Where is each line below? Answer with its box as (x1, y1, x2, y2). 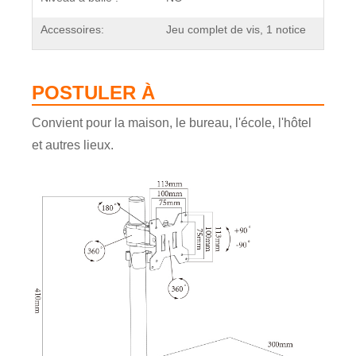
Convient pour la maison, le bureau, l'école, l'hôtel (32, 116, 311, 130)
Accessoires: (41, 23, 104, 37)
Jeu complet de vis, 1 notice (166, 23, 306, 37)
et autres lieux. (32, 138, 114, 153)
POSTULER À (32, 82, 155, 104)
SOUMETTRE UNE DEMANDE (17, 206, 193, 220)
